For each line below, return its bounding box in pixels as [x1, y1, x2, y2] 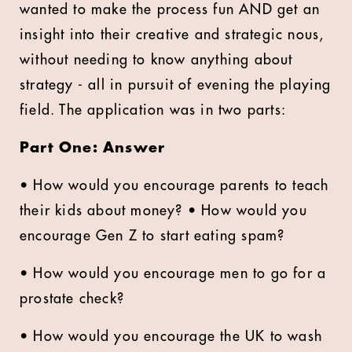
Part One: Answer [20, 141, 171, 155]
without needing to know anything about [20, 53, 293, 67]
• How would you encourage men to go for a [20, 266, 327, 280]
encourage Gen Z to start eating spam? [20, 229, 290, 243]
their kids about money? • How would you [20, 203, 307, 218]
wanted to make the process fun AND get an [20, 2, 321, 16]
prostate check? [20, 291, 130, 306]
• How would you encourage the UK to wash [20, 329, 323, 343]
